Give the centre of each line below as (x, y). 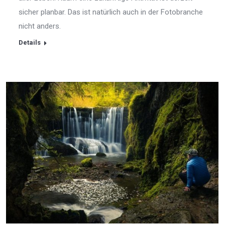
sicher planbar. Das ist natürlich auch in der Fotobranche (111, 12)
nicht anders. (40, 26)
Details (30, 42)
